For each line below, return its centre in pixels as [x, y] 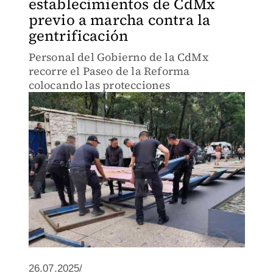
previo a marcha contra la [119, 20]
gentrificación [78, 36]
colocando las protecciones [99, 85]
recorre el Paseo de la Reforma [109, 71]
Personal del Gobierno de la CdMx [118, 57]
